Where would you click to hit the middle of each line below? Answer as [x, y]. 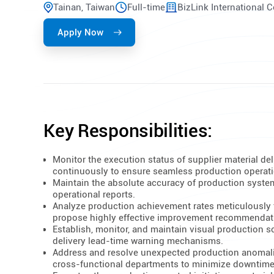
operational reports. [94, 195]
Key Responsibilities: [128, 130]
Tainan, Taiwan [84, 7]
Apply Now [80, 32]
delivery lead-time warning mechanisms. [138, 241]
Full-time [146, 7]
